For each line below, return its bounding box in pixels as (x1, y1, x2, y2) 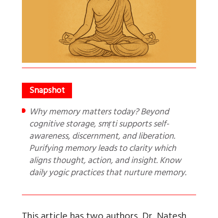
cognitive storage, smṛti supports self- (29, 117, 169, 134)
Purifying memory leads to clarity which (29, 141, 176, 158)
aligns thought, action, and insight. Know (29, 153, 181, 170)
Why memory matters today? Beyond (29, 105, 37, 122)
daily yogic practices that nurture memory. (29, 165, 188, 182)
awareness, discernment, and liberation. (29, 129, 175, 146)
